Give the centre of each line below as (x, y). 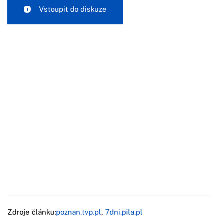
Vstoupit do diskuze (73, 9)
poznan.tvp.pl (79, 212)
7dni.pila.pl (124, 212)
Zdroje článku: (32, 212)
